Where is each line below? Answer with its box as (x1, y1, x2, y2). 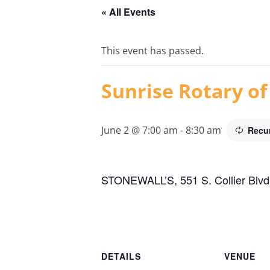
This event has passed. (101, 44, 204, 57)
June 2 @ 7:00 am (101, 124, 178, 137)
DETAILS (101, 250, 141, 262)
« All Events (101, 5, 155, 19)
